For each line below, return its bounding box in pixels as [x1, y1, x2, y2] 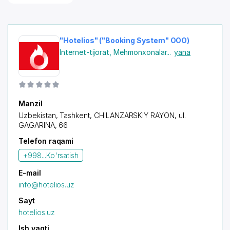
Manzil [18, 99, 43, 108]
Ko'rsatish [46, 151, 79, 160]
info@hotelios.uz [18, 180, 75, 189]
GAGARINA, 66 [18, 121, 68, 129]
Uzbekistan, [18, 111, 60, 120]
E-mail [18, 168, 41, 177]
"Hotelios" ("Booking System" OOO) [60, 36, 190, 45]
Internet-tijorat [60, 48, 110, 56]
